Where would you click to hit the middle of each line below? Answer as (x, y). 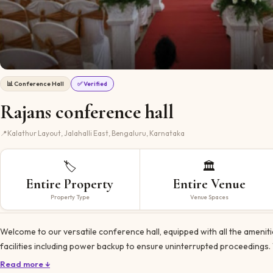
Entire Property (70, 184)
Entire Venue (209, 184)
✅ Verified (92, 84)
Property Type (70, 197)
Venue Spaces (209, 197)
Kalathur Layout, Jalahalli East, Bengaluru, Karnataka (96, 133)
